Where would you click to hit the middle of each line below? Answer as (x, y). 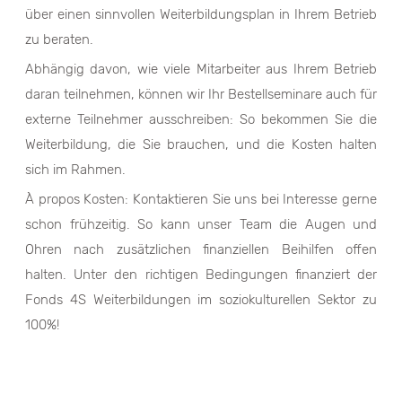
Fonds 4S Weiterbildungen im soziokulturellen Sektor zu (201, 300)
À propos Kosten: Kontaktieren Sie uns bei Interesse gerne (201, 199)
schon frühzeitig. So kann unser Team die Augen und (201, 224)
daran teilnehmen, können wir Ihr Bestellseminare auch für (201, 94)
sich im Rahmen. (75, 170)
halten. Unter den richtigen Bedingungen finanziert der (201, 275)
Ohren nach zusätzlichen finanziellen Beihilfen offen (201, 249)
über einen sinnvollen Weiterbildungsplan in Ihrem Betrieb (201, 14)
